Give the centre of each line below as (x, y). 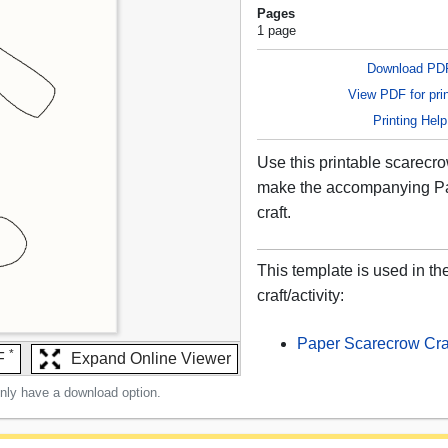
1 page (277, 31)
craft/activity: (301, 296)
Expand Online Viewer (151, 359)
